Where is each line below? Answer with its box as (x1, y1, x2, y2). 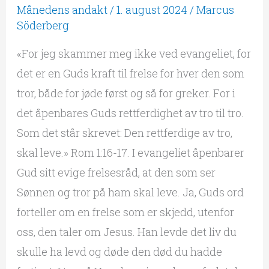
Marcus (196, 2, 234, 17)
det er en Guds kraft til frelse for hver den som (16, 65, 244, 80)
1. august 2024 (116, 2, 190, 17)
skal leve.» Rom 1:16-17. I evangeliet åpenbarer (16, 145, 244, 160)
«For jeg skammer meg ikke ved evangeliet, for (16, 46, 251, 61)
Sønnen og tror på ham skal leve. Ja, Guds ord (16, 184, 244, 199)
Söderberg (16, 17, 69, 32)
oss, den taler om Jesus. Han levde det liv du (16, 224, 237, 239)
